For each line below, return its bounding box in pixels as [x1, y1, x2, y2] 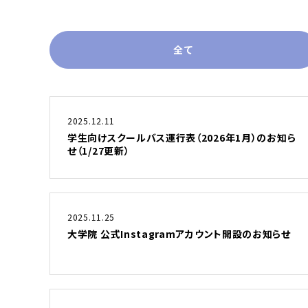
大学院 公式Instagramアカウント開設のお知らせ [67, 227, 291, 241]
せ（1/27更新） [67, 144, 130, 157]
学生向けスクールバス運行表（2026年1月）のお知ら [67, 131, 296, 144]
